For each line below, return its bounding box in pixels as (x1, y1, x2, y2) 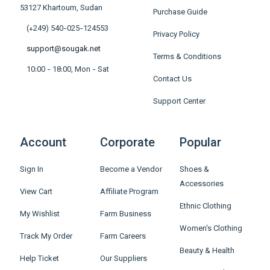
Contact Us (152, 74, 192, 86)
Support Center (152, 96, 206, 108)
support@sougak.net (26, 43, 101, 55)
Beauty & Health (180, 245, 235, 257)
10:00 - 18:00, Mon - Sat (26, 64, 109, 76)
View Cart (19, 186, 52, 198)
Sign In (19, 164, 43, 176)
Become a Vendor (99, 164, 162, 176)
